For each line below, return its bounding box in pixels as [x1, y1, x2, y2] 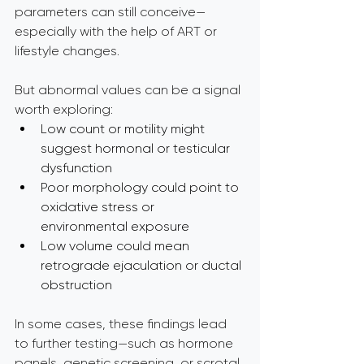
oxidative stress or [41, 199, 158, 214]
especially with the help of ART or [15, 24, 220, 39]
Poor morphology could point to [41, 180, 242, 195]
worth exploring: [15, 102, 113, 117]
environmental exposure [41, 219, 189, 234]
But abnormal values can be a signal [15, 82, 244, 97]
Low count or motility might [41, 121, 208, 136]
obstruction [41, 277, 112, 292]
